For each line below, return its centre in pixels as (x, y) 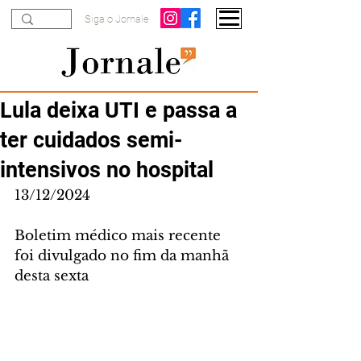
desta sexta (52, 276)
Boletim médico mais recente (120, 236)
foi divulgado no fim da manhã (124, 256)
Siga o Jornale (117, 19)
